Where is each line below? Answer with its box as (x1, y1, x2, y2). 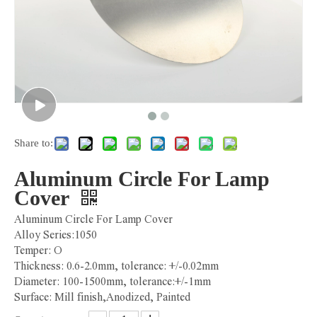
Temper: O (14, 243, 62, 256)
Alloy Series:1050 (14, 228, 97, 241)
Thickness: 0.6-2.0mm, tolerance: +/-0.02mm (14, 259, 219, 272)
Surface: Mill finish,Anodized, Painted (14, 290, 190, 303)
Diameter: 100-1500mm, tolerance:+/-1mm (14, 275, 211, 287)
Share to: (14, 137, 53, 149)
